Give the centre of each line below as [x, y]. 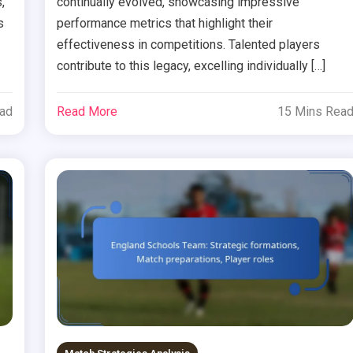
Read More [87, 112]
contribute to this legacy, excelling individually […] [191, 66]
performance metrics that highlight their [165, 24]
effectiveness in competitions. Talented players [189, 45]
